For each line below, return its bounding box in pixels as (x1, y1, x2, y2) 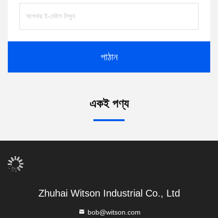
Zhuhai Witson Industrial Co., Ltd (38, 188, 180, 199)
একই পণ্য (90, 97, 128, 110)
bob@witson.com (85, 208, 141, 217)
